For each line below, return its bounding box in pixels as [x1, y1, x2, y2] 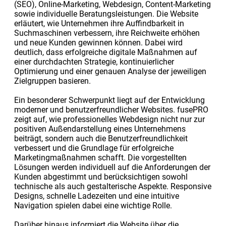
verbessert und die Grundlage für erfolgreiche [14, 143, 174, 153]
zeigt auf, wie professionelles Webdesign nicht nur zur [14, 114, 205, 124]
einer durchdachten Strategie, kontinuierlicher [14, 56, 174, 67]
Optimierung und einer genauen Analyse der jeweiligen [14, 66, 206, 76]
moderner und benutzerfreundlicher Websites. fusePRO [14, 104, 208, 115]
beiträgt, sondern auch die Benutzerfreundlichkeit [14, 133, 188, 143]
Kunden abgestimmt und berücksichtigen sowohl [14, 172, 188, 182]
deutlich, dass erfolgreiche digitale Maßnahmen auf [14, 47, 197, 57]
